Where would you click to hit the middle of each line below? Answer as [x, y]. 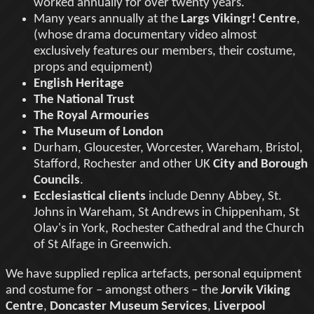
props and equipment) [93, 67]
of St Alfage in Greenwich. [103, 245]
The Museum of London [98, 132]
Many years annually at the [107, 19]
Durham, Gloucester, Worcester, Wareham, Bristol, [168, 148]
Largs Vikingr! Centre [239, 19]
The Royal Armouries [91, 116]
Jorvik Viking [255, 290]
